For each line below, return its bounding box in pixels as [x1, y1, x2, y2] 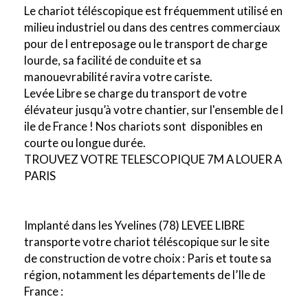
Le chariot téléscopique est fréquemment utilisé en [24, 3, 283, 18]
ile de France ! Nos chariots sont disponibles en [24, 119, 263, 133]
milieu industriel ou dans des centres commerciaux [24, 20, 280, 34]
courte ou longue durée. [24, 135, 146, 150]
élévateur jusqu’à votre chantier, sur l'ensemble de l [24, 102, 283, 117]
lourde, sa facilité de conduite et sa [24, 53, 201, 67]
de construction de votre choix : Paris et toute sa [24, 251, 272, 265]
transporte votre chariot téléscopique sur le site [24, 234, 269, 249]
